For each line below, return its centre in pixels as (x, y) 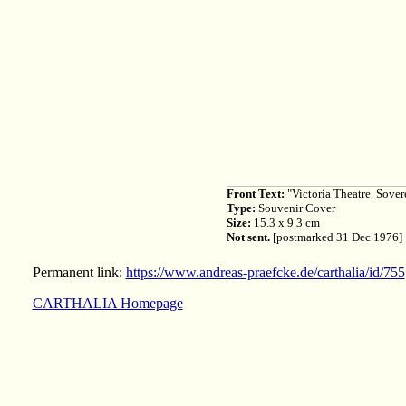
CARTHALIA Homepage (107, 303)
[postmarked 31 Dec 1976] (336, 237)
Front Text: (255, 193)
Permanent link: (79, 272)
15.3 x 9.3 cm (285, 222)
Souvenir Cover (295, 208)
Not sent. (248, 237)
